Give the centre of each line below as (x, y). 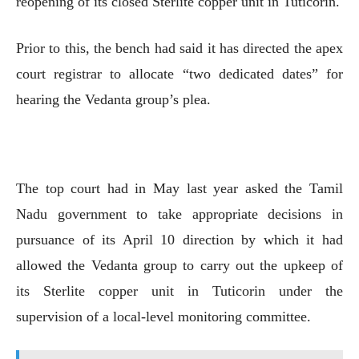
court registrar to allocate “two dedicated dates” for (179, 73)
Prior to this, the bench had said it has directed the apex (179, 48)
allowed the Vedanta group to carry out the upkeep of (179, 265)
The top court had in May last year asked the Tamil (179, 188)
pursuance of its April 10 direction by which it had (179, 239)
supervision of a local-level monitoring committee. (163, 316)
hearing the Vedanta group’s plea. (113, 99)
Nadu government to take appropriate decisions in (179, 214)
